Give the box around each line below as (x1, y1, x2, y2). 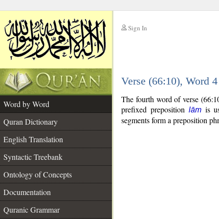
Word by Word (3, 99, 49, 109)
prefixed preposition (121, 104, 189, 114)
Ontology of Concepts (3, 169, 72, 179)
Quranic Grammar (3, 204, 60, 215)
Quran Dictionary (3, 116, 58, 127)
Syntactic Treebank (3, 152, 63, 162)
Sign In (128, 23, 147, 32)
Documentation (3, 187, 51, 197)
